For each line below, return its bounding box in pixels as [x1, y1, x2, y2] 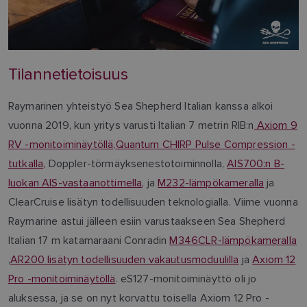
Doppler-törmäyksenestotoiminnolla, [45, 156, 228, 170]
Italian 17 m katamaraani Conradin [8, 233, 170, 247]
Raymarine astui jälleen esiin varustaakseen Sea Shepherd [8, 214, 285, 228]
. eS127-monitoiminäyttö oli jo [115, 271, 257, 285]
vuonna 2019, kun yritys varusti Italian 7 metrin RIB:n [8, 118, 254, 132]
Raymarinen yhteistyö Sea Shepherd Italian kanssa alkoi [8, 99, 273, 112]
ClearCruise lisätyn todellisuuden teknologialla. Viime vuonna [8, 195, 298, 208]
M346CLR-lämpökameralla [169, 233, 297, 247]
